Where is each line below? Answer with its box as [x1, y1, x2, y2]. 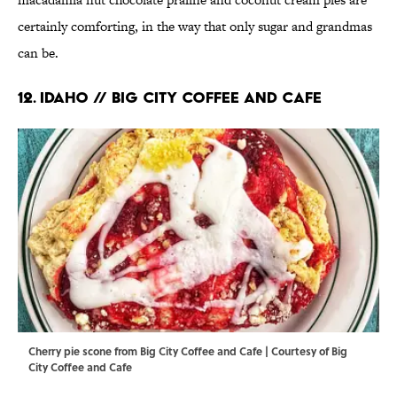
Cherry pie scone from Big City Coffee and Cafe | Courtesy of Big [28, 342, 347, 359]
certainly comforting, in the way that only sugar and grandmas [18, 16, 372, 35]
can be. [18, 43, 58, 62]
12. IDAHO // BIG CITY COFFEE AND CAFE [18, 87, 322, 106]
